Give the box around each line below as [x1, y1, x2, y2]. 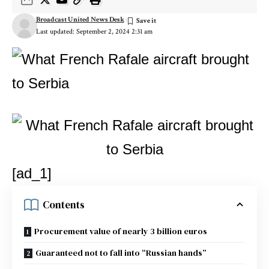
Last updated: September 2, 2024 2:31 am [35, 27, 153, 36]
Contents [43, 197, 85, 212]
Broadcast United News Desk [35, 15, 124, 24]
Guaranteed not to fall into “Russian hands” [35, 247, 207, 259]
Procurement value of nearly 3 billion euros [34, 225, 207, 237]
